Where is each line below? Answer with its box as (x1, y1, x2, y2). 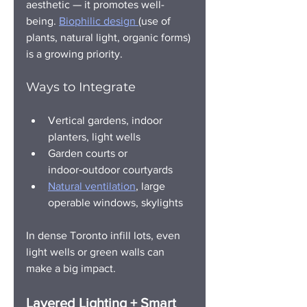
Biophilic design (59, 14, 138, 27)
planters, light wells (48, 130, 140, 143)
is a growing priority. (26, 47, 123, 60)
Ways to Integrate (26, 79, 136, 95)
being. (26, 14, 59, 27)
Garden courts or (48, 147, 130, 159)
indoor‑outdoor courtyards (48, 163, 173, 175)
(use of (138, 14, 173, 27)
